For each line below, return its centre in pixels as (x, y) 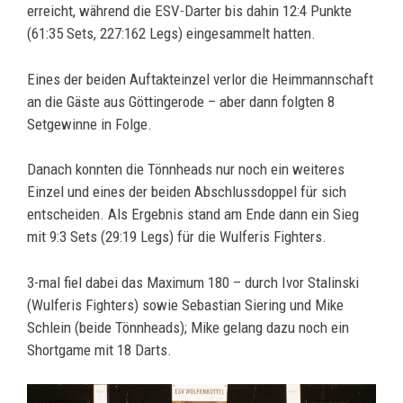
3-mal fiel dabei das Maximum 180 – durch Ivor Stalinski (193, 282)
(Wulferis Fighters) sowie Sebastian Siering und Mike (185, 304)
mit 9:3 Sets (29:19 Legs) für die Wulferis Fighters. (177, 237)
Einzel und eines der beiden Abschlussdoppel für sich (187, 192)
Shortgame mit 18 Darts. (99, 349)
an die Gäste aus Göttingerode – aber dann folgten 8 (181, 101)
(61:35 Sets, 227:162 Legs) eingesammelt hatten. (171, 33)
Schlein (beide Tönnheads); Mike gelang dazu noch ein (188, 327)
